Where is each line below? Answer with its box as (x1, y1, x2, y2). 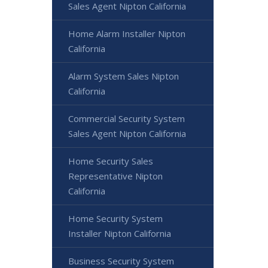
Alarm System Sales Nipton (68, 70, 179, 82)
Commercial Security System (68, 112, 185, 124)
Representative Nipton (68, 170, 163, 182)
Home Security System (68, 212, 163, 224)
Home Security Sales (68, 155, 153, 167)
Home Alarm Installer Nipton (68, 28, 185, 39)
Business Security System (68, 255, 174, 267)
